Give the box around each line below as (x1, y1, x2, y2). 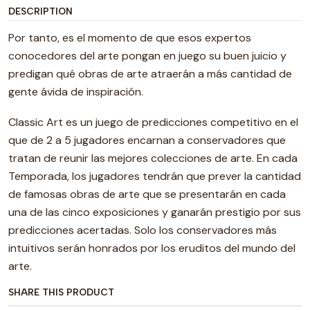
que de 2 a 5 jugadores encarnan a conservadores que (8, 133, 286, 147)
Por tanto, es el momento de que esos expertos (8, 30, 251, 45)
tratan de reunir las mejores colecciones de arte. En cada (8, 151, 298, 165)
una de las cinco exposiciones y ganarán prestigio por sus (8, 205, 301, 219)
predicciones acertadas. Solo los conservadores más (8, 223, 277, 237)
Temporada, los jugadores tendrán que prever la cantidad (8, 169, 301, 183)
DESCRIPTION (8, 6, 73, 17)
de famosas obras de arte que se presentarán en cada (8, 187, 286, 201)
